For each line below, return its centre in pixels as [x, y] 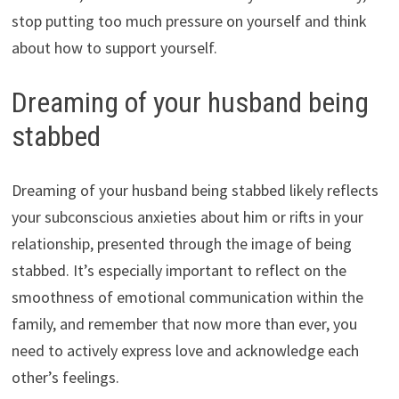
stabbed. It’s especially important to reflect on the [179, 270]
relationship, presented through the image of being [181, 243]
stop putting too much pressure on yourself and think [189, 20]
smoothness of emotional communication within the [187, 297]
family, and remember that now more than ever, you [184, 323]
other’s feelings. [65, 377]
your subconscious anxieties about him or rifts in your [187, 216]
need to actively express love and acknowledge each [185, 350]
